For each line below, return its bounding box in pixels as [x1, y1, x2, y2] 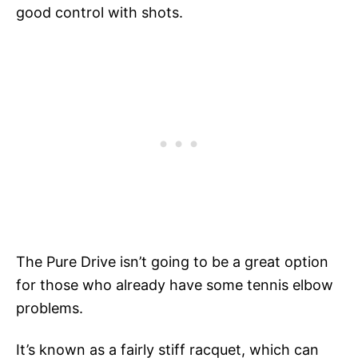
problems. [16, 300, 83, 317]
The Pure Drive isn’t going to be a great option [16, 253, 328, 271]
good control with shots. [16, 4, 183, 22]
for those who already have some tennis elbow [16, 276, 333, 294]
